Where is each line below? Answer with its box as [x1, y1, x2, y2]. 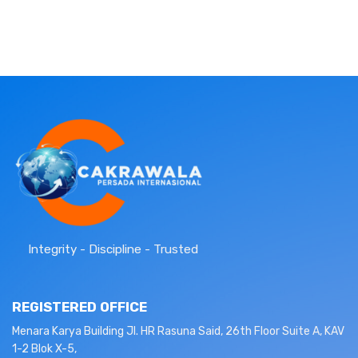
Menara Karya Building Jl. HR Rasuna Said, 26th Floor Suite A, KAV [12, 324, 344, 338]
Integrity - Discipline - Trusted [12, 242, 198, 257]
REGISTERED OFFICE [12, 299, 147, 316]
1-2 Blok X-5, [12, 341, 77, 356]
